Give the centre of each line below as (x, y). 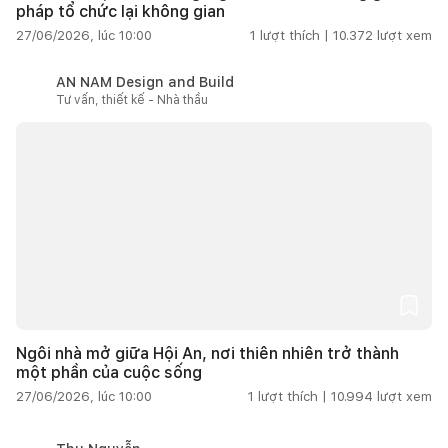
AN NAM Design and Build (145, 81)
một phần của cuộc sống (109, 372)
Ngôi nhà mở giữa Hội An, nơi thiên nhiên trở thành (207, 353)
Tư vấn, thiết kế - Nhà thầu (132, 99)
